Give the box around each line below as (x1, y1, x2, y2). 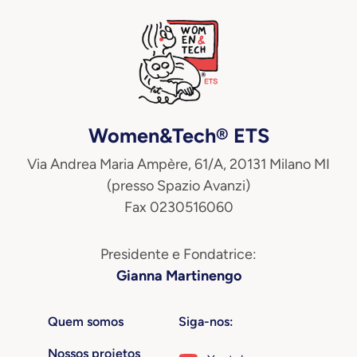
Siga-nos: (178, 313, 233, 329)
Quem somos (48, 313, 124, 329)
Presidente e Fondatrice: (100, 245, 257, 263)
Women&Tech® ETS (88, 123, 269, 147)
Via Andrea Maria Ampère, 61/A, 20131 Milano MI (27, 155, 330, 173)
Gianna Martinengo (116, 266, 241, 284)
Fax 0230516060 (124, 198, 233, 216)
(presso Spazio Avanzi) (107, 176, 250, 194)
